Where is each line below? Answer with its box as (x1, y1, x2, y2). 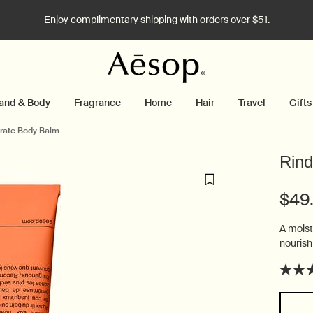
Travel (238, 96, 265, 109)
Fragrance (73, 96, 121, 109)
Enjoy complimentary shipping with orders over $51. (43, 13, 270, 26)
